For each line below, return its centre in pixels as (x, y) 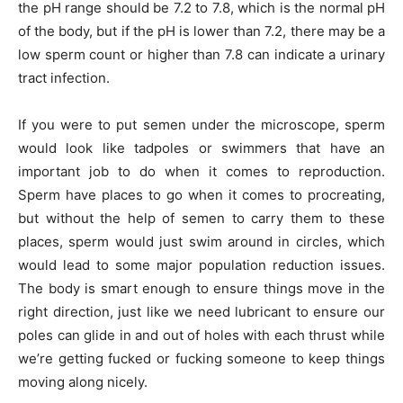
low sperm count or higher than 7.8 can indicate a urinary (201, 54)
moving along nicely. (83, 382)
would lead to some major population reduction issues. (201, 265)
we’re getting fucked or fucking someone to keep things (201, 358)
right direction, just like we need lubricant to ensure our (201, 312)
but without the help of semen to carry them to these (201, 218)
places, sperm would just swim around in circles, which (201, 242)
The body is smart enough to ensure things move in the (201, 288)
